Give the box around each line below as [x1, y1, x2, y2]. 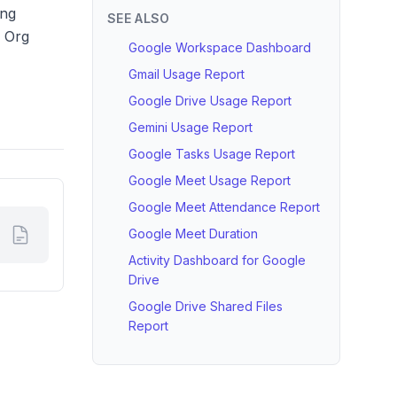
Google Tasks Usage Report [128, 146, 295, 161]
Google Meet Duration [128, 226, 258, 241]
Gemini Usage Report [128, 120, 253, 135]
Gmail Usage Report [128, 66, 245, 82]
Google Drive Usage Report [128, 93, 292, 108]
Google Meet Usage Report [128, 173, 291, 188]
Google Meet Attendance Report [128, 199, 320, 214]
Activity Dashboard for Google [128, 253, 306, 268]
